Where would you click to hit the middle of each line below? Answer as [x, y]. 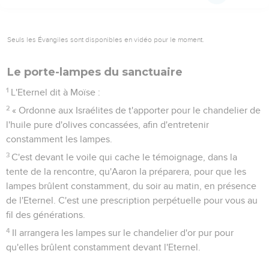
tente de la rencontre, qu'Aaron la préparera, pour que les [126, 171]
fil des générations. [46, 215]
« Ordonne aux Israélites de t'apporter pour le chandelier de [137, 110]
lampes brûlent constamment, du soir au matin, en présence [131, 186]
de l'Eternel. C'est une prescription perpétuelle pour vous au [132, 200]
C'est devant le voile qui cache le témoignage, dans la [125, 157]
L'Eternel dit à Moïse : [56, 92]
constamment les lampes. [59, 139]
